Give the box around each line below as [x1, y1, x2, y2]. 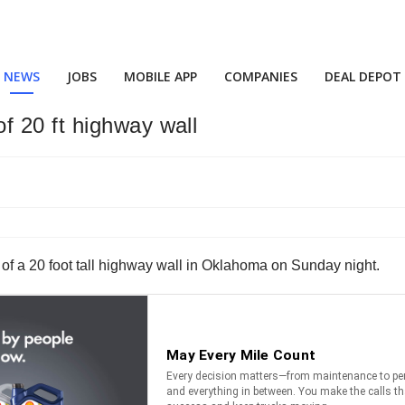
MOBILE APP [124, 68, 197, 85]
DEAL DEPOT [325, 68, 401, 85]
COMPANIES [224, 68, 297, 85]
